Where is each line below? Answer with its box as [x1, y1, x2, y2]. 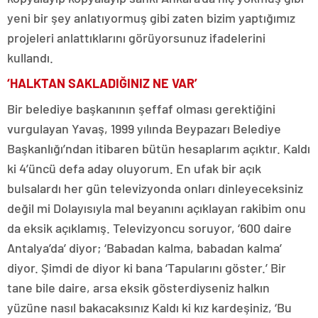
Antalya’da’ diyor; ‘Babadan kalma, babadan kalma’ [7, 239, 282, 256]
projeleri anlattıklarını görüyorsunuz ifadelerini [7, 29, 265, 45]
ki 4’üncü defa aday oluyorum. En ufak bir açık [7, 160, 261, 176]
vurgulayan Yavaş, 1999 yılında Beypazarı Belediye [7, 120, 281, 136]
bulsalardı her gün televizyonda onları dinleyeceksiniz [7, 180, 303, 196]
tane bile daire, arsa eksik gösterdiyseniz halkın [7, 279, 270, 295]
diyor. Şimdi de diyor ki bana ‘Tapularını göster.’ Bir [7, 259, 286, 275]
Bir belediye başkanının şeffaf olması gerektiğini [7, 100, 275, 116]
